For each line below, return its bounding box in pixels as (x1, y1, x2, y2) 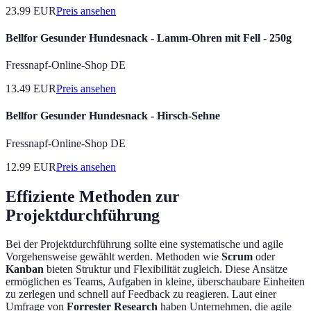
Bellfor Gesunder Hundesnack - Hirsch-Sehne (6, 110, 220, 122)
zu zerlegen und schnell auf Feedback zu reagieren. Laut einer (6, 288, 276, 301)
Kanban (6, 263, 44, 276)
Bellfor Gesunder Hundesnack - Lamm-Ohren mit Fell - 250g (6, 31, 292, 44)
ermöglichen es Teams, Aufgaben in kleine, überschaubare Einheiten (6, 276, 305, 288)
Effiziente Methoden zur (6, 187, 180, 205)
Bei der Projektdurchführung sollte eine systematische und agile (6, 238, 283, 251)
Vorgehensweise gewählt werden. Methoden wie (6, 251, 221, 263)
